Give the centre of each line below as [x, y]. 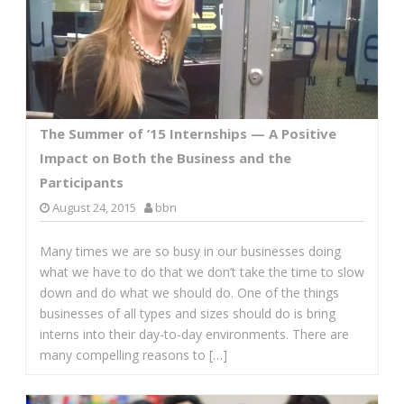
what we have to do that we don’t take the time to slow [202, 271]
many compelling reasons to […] [133, 354]
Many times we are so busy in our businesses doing [190, 251]
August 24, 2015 [94, 207]
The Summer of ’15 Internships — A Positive [188, 133]
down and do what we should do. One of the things [189, 292]
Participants [81, 182]
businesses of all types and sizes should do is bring [187, 313]
